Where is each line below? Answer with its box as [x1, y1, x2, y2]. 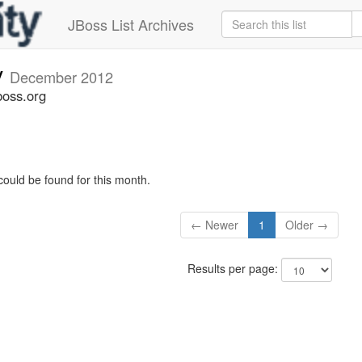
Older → [285, 217, 329, 234]
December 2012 [10, 66, 113, 87]
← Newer [191, 217, 239, 234]
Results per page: [187, 260, 281, 277]
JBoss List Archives [68, 14, 194, 35]
